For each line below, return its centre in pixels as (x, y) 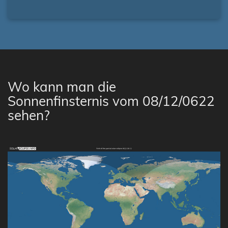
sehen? (29, 115)
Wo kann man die (62, 87)
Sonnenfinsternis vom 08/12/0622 (111, 101)
